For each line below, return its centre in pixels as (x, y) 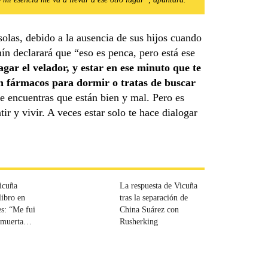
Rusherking (138, 222)
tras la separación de (153, 198)
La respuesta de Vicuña (158, 186)
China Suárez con (149, 210)
